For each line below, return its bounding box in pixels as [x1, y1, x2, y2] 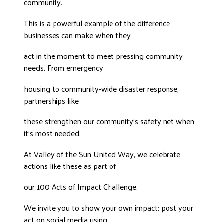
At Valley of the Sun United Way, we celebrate [24, 147, 180, 162]
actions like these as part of [24, 159, 116, 173]
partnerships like [24, 93, 79, 108]
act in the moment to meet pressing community [24, 49, 183, 63]
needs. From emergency [24, 60, 103, 75]
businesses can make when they [24, 28, 131, 43]
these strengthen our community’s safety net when [24, 114, 194, 129]
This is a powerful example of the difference [24, 16, 170, 31]
